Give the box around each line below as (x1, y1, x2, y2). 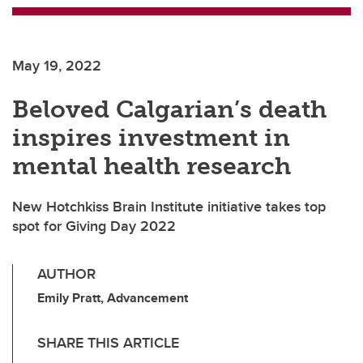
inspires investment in (12, 123, 290, 153)
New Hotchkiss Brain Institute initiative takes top (12, 196, 326, 218)
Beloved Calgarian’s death (12, 95, 327, 125)
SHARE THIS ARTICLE (37, 332, 179, 354)
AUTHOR (37, 263, 96, 285)
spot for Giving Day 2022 (12, 216, 176, 237)
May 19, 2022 (12, 55, 101, 77)
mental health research (12, 152, 291, 181)
